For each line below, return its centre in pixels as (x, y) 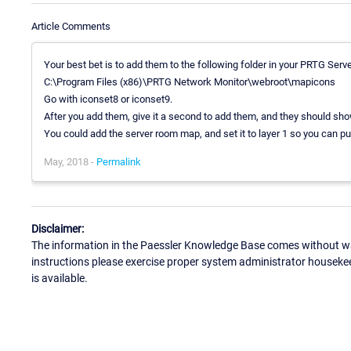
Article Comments (71, 26)
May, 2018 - (70, 161)
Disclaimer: (58, 229)
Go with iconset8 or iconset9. (108, 99)
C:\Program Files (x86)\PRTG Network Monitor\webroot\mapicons (190, 81)
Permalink (119, 161)
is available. (60, 279)
